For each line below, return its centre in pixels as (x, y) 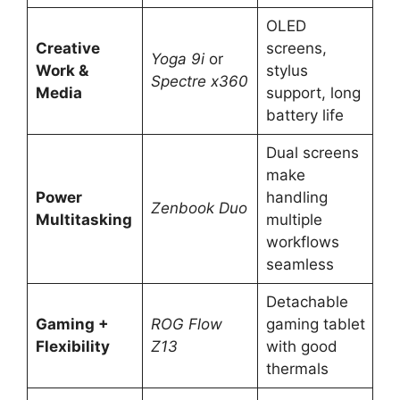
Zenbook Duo (199, 208)
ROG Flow (186, 325)
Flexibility (72, 347)
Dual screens (312, 153)
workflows (302, 242)
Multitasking (83, 220)
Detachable (307, 302)
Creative (67, 49)
